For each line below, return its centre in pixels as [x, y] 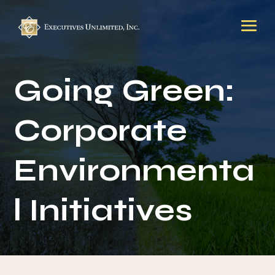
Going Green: [124, 91]
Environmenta [134, 171]
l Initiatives [103, 211]
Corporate [101, 131]
